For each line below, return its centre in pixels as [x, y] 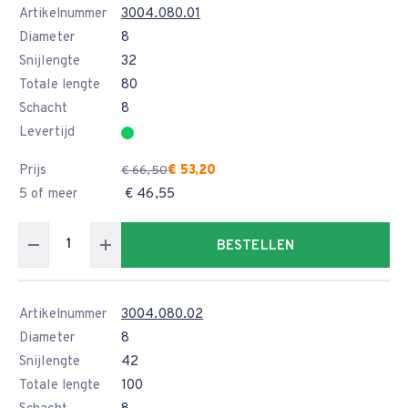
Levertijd [47, 133]
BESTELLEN [255, 246]
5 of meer [48, 194]
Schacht [43, 109]
